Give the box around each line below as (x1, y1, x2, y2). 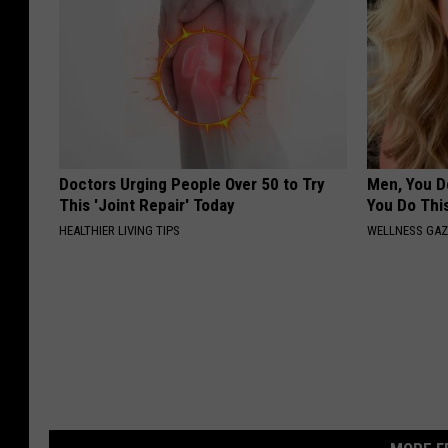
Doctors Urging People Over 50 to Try (59, 174, 325, 195)
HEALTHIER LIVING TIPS (59, 223, 180, 239)
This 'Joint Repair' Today (59, 195, 235, 216)
